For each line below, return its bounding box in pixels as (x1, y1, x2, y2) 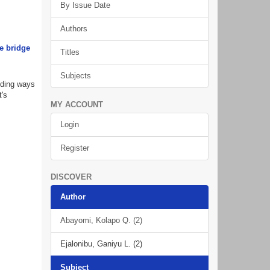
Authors (60, 24, 87, 33)
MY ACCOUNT (50, 100, 103, 109)
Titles (60, 48, 80, 57)
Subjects (60, 71, 91, 80)
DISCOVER (50, 172, 92, 181)
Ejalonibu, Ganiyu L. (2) (60, 239, 142, 248)
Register (60, 143, 89, 152)
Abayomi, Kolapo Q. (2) (60, 216, 142, 225)
